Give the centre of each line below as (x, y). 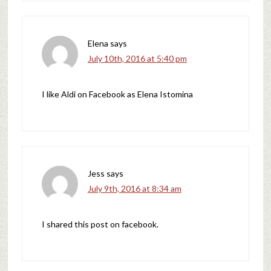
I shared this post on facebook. (100, 224)
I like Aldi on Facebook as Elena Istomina (117, 94)
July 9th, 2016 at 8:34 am (134, 188)
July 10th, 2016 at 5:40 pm (137, 58)
